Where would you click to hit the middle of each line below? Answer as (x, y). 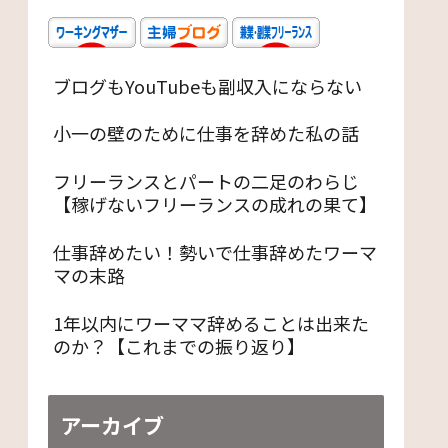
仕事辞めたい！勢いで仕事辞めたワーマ (215, 252)
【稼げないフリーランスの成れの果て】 (215, 204)
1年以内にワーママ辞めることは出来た (211, 322)
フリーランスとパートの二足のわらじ (206, 181)
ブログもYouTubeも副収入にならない (207, 85)
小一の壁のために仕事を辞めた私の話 (206, 133)
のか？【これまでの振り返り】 (179, 345)
